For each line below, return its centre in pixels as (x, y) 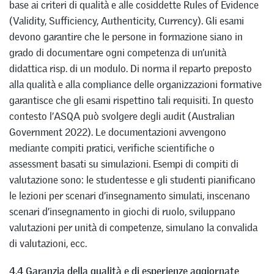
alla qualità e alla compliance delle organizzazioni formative (135, 85)
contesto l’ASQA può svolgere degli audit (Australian (122, 117)
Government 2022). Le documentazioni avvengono (118, 132)
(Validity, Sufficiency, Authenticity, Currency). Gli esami (127, 21)
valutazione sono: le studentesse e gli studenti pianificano (132, 180)
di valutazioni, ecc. (48, 244)
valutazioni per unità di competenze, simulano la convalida (133, 228)
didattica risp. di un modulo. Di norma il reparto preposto (131, 69)
